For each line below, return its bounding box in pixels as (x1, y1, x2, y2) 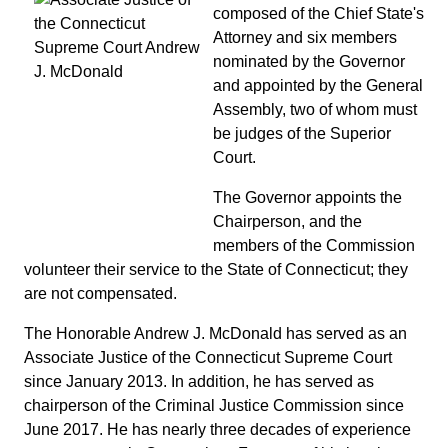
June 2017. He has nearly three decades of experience (24, 421, 411, 438)
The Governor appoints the (213, 189, 402, 206)
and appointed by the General (213, 77, 423, 94)
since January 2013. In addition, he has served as (24, 373, 374, 390)
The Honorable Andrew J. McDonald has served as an (24, 325, 407, 342)
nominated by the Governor (213, 53, 405, 70)
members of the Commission (213, 237, 415, 254)
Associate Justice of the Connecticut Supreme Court (24, 349, 392, 366)
